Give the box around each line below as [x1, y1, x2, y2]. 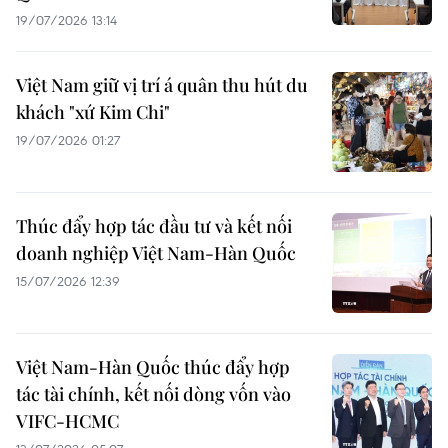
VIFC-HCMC [16, 409, 119, 433]
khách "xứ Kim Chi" [16, 100, 170, 124]
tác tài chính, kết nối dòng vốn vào [16, 382, 291, 406]
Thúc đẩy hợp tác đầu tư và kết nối [16, 214, 292, 238]
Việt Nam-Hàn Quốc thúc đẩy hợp [16, 355, 290, 379]
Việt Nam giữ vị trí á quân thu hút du [16, 73, 308, 97]
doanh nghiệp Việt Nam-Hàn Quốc [16, 241, 296, 265]
